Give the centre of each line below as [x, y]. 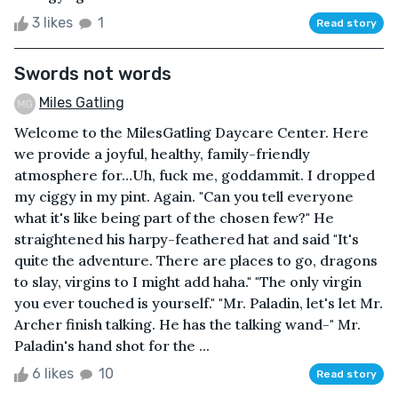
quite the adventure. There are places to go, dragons [196, 260]
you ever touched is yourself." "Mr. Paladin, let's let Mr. [199, 302]
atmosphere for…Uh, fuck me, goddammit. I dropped [195, 175]
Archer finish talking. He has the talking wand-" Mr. [187, 324]
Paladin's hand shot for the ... [112, 345]
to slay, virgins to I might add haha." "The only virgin [188, 281]
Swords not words [93, 73]
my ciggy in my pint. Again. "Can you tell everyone [184, 196]
